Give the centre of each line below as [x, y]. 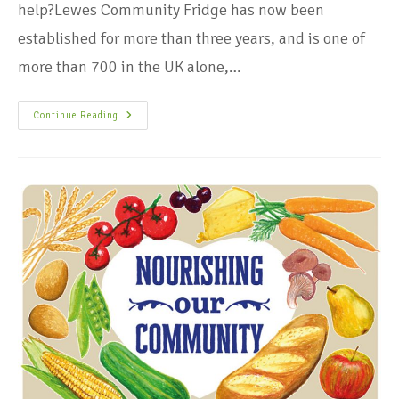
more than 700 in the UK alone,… [130, 67]
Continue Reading [76, 116]
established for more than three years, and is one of [191, 39]
